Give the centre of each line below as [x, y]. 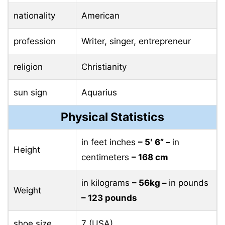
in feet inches [110, 142]
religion [28, 67]
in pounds [189, 183]
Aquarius [99, 92]
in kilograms [107, 183]
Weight [27, 190]
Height [27, 149]
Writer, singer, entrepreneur [136, 41]
